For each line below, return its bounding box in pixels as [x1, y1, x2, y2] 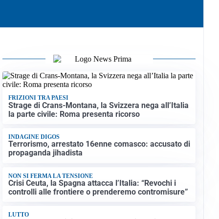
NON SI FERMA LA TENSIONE [8, 172, 93, 179]
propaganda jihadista [8, 148, 83, 158]
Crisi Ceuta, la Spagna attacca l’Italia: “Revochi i [8, 178, 176, 188]
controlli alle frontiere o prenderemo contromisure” [8, 187, 188, 197]
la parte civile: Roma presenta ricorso [8, 109, 140, 119]
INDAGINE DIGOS [8, 133, 60, 140]
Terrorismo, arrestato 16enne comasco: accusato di [8, 139, 190, 149]
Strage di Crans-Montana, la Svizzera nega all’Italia [8, 100, 189, 110]
